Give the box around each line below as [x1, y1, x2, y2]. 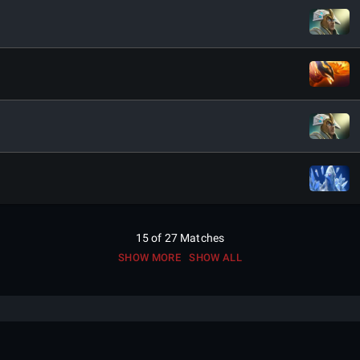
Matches [180, 231, 225, 244]
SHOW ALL [189, 252, 243, 264]
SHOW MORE [117, 252, 182, 264]
